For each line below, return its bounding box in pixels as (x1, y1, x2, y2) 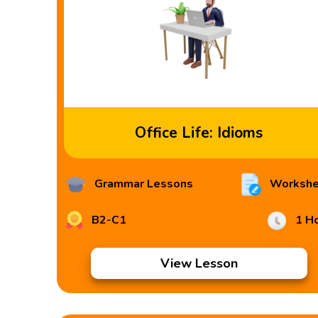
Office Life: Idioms (135, 123, 263, 143)
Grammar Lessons (92, 176, 194, 192)
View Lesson (160, 255, 238, 272)
